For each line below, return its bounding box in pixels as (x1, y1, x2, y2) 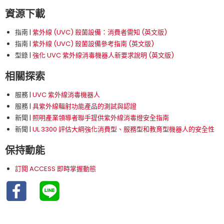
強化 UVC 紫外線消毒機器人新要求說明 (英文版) (32, 50, 174, 60)
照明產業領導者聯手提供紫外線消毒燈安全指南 (32, 112, 169, 122)
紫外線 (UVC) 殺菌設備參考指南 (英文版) (32, 38, 154, 48)
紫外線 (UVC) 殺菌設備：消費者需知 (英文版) (32, 27, 167, 37)
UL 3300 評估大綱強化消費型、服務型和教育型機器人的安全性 (32, 124, 214, 134)
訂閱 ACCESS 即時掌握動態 (15, 163, 96, 173)
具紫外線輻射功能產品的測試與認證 (32, 101, 136, 111)
